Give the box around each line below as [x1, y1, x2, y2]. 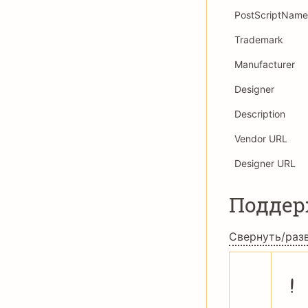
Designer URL [234, 157, 296, 169]
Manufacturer [234, 58, 295, 70]
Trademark [234, 34, 283, 45]
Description [234, 108, 285, 120]
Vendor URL [234, 133, 287, 144]
